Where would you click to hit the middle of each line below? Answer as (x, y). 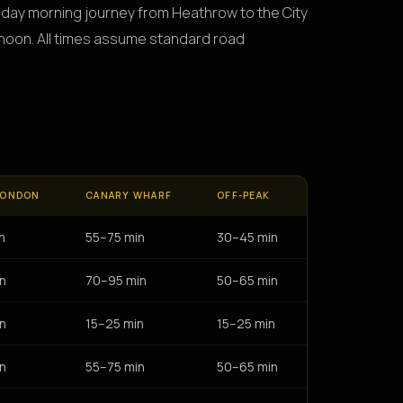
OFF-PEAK (244, 195)
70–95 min (116, 280)
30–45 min (247, 237)
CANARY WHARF (129, 195)
